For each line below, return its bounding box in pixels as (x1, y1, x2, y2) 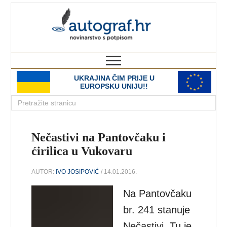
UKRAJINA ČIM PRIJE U (73, 74, 155, 82)
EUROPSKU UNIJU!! (80, 82, 148, 90)
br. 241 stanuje (123, 204, 191, 215)
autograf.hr (129, 3, 216, 21)
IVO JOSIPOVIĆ (56, 168, 100, 175)
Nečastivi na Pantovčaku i (31, 131, 166, 144)
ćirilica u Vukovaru (31, 144, 133, 158)
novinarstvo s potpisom (133, 44, 216, 52)
